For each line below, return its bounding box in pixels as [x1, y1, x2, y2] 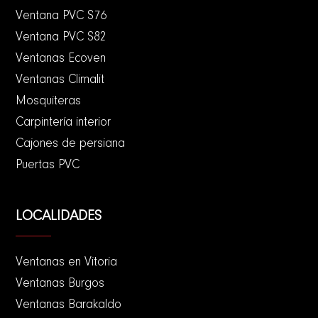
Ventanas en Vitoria [16, 256, 118, 270]
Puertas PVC [16, 159, 80, 172]
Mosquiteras [16, 95, 82, 109]
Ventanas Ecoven [16, 53, 106, 66]
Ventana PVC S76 [16, 10, 107, 23]
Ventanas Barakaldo [16, 299, 122, 312]
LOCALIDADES [16, 209, 102, 224]
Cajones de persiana [16, 138, 126, 151]
